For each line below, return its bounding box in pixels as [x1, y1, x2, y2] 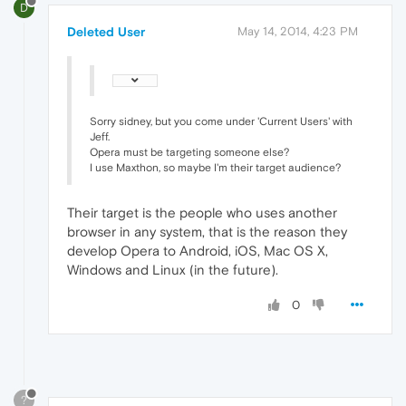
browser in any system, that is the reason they [67, 223, 347, 239]
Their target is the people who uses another [67, 204, 337, 220]
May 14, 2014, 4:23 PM [237, 24, 358, 38]
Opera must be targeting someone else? [90, 145, 289, 159]
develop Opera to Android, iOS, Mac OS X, [67, 242, 328, 258]
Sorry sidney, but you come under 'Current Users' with [90, 114, 353, 128]
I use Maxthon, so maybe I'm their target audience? [90, 160, 341, 174]
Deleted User [67, 24, 145, 39]
